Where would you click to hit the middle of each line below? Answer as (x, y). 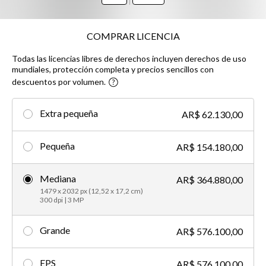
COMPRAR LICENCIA (133, 36)
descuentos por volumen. (59, 82)
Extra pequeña (69, 113)
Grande (55, 230)
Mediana (58, 178)
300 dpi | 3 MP (62, 199)
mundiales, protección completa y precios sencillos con (113, 69)
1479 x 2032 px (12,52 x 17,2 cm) (91, 191)
